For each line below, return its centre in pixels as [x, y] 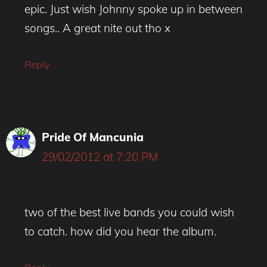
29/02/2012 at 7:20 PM [100, 157]
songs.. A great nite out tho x [97, 28]
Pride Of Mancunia [93, 137]
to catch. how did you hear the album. [120, 231]
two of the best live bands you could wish [129, 212]
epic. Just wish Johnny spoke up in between [133, 9]
